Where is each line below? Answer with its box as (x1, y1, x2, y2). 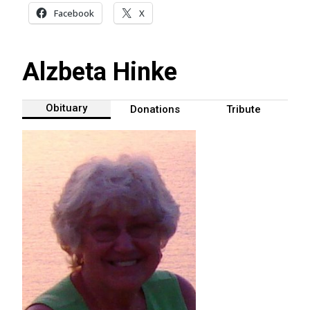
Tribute (226, 102, 261, 116)
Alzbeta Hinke (22, 57, 177, 86)
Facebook (54, 6, 94, 19)
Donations (130, 102, 180, 116)
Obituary (46, 102, 87, 115)
